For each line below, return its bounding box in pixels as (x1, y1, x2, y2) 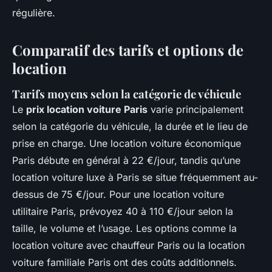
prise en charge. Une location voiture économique (12, 137, 241, 150)
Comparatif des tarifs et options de (12, 40, 243, 60)
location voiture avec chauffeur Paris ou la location (12, 239, 245, 252)
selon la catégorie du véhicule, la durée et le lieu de (12, 120, 248, 133)
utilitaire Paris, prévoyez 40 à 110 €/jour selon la (12, 205, 233, 218)
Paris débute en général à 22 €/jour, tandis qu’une (12, 154, 240, 167)
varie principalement (148, 103, 243, 116)
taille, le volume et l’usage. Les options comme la (12, 222, 237, 235)
